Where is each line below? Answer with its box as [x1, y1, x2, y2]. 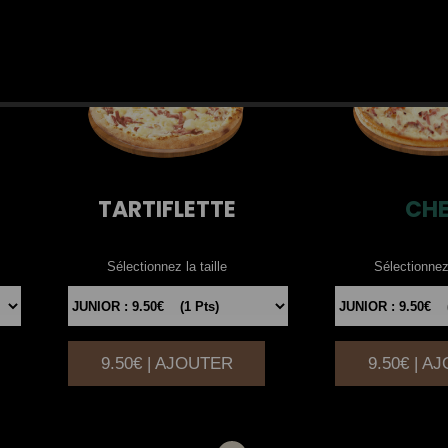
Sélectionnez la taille [106, 259, 227, 275]
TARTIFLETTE [97, 194, 236, 226]
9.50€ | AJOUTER [100, 354, 233, 374]
